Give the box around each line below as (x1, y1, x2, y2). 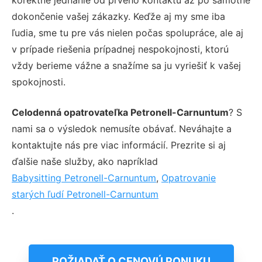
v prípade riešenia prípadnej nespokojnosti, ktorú (12, 43, 229, 55)
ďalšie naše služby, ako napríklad (12, 155, 158, 167)
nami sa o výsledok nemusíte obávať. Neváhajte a (12, 122, 232, 135)
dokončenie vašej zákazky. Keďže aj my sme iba (12, 10, 225, 22)
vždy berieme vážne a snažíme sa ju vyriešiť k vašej (12, 59, 241, 71)
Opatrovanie (161, 171, 216, 184)
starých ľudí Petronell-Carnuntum (12, 188, 158, 200)
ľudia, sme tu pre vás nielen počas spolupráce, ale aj (12, 26, 243, 39)
